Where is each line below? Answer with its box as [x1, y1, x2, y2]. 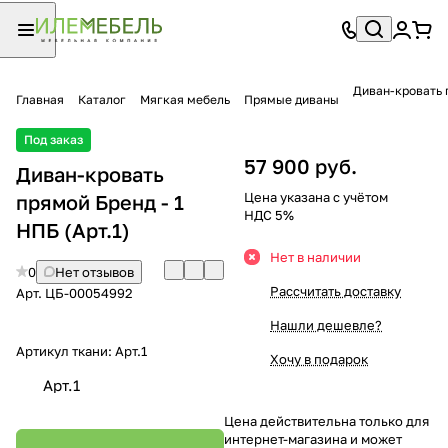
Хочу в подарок [270, 350, 368, 367]
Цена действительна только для [224, 412, 429, 429]
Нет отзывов [55, 263, 134, 280]
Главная [16, 91, 64, 107]
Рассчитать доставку [270, 282, 401, 299]
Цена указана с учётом [244, 188, 388, 205]
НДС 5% [244, 206, 294, 223]
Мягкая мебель [140, 91, 230, 107]
